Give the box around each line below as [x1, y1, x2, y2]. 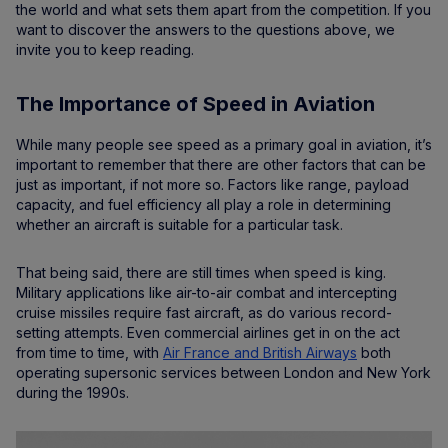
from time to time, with [16, 344, 163, 361]
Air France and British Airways [163, 344, 357, 361]
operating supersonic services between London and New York [16, 364, 431, 381]
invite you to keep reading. [16, 41, 194, 58]
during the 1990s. [16, 384, 129, 401]
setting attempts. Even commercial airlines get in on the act [16, 324, 400, 341]
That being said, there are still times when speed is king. [16, 264, 386, 281]
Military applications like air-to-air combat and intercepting [16, 284, 397, 301]
